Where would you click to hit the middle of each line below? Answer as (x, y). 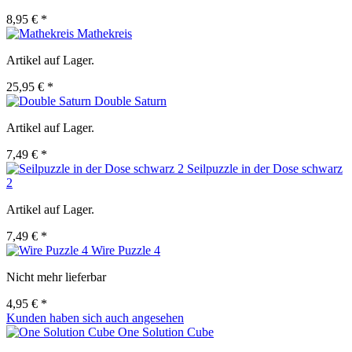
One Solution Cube (166, 332)
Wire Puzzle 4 (126, 251)
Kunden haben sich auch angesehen (95, 318)
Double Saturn (130, 101)
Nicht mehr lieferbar (56, 277)
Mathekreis (104, 34)
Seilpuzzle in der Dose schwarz (265, 169)
